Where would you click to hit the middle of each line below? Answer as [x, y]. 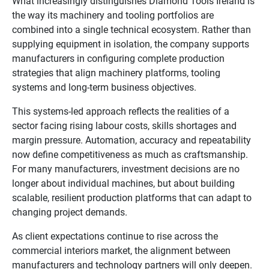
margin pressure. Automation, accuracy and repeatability [131, 140]
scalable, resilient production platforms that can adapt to [132, 198]
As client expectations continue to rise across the [115, 236]
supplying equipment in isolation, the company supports [131, 44]
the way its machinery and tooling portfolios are [113, 15]
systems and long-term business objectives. [104, 87]
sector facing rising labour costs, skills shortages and [124, 125]
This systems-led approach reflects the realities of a [121, 111]
